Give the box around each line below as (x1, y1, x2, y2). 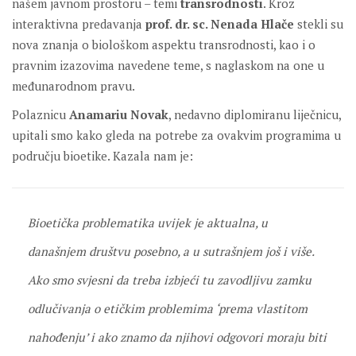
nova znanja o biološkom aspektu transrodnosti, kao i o (12, 36, 315, 52)
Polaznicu (12, 106, 69, 122)
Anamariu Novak (69, 106, 168, 122)
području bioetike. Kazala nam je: (12, 147, 193, 164)
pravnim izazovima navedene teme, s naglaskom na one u (12, 56, 324, 73)
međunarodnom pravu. (12, 77, 135, 94)
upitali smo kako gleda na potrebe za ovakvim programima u (12, 126, 341, 143)
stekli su (294, 15, 343, 32)
